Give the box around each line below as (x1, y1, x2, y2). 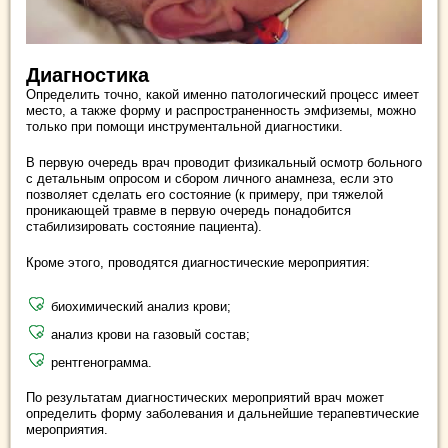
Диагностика (26, 63, 149, 86)
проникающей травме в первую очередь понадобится (26, 202, 351, 218)
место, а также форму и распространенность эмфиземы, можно (26, 102, 416, 118)
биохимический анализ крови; (51, 298, 231, 314)
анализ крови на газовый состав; (51, 326, 250, 342)
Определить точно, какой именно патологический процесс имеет (26, 86, 419, 102)
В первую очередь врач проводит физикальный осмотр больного (26, 154, 422, 170)
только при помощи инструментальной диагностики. (26, 118, 343, 134)
